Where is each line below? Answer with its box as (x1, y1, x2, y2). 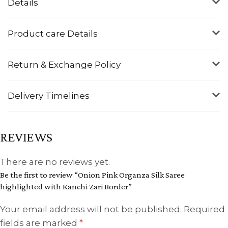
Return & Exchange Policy (8, 59, 121, 70)
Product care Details (8, 28, 98, 39)
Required (184, 204, 225, 214)
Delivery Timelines (8, 90, 90, 101)
